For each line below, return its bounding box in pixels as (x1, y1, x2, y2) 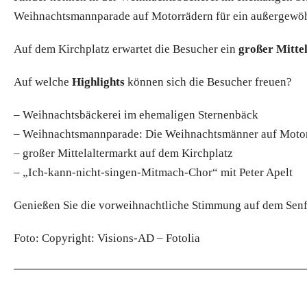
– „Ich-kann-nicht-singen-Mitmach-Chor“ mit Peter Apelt (14, 165, 293, 179)
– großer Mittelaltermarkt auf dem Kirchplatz (14, 146, 233, 160)
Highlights (72, 75, 125, 88)
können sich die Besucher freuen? (125, 75, 292, 88)
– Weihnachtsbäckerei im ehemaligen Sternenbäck (14, 108, 258, 121)
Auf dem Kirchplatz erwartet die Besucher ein (14, 42, 238, 56)
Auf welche (14, 75, 72, 88)
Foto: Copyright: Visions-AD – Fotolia (14, 231, 200, 245)
